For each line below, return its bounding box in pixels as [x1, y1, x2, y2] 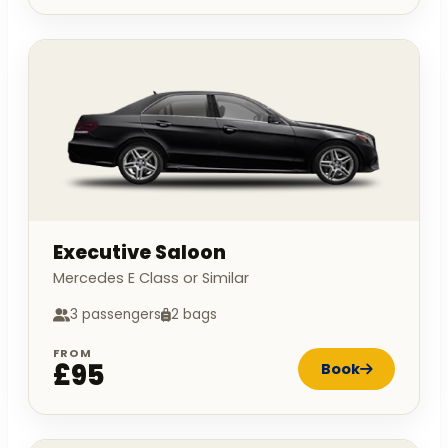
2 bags [171, 305, 217, 325]
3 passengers [70, 305, 161, 325]
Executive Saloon [53, 239, 226, 267]
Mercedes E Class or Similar [53, 268, 249, 289]
